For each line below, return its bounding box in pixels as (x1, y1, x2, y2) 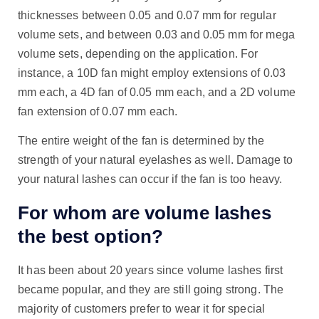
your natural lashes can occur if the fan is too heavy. (18, 173, 283, 186)
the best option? (18, 225, 164, 247)
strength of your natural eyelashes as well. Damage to (18, 154, 293, 167)
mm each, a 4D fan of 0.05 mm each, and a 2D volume (18, 86, 296, 99)
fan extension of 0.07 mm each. (18, 105, 178, 118)
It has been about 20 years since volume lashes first (18, 264, 283, 277)
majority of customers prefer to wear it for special (18, 303, 266, 315)
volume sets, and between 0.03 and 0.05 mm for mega (18, 28, 296, 41)
